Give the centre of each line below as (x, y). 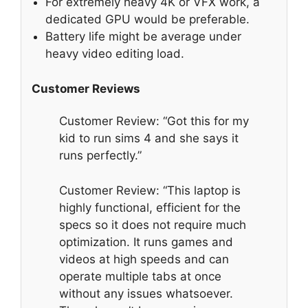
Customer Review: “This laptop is (150, 190)
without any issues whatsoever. (146, 293)
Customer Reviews (86, 88)
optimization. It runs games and (146, 242)
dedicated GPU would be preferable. (147, 20)
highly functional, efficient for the (150, 207)
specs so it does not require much (153, 224)
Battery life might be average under (143, 37)
